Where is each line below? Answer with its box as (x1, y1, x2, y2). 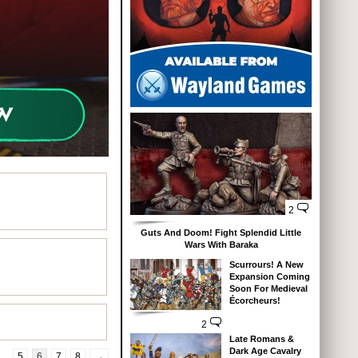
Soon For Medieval (229, 284, 308, 294)
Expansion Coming (229, 272, 310, 282)
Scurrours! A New (229, 260, 304, 270)
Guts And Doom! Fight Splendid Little (141, 228, 301, 238)
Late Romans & (229, 334, 294, 344)
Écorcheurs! (229, 296, 280, 306)
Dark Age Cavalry (229, 346, 301, 356)
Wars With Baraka (184, 240, 258, 250)
